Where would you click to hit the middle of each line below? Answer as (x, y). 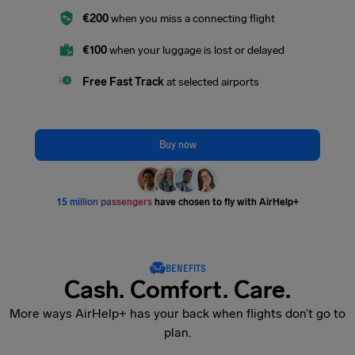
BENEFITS (185, 267)
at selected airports (213, 82)
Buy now (177, 145)
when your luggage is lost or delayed (196, 50)
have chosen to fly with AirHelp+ (225, 202)
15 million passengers (104, 202)
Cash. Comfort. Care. (177, 290)
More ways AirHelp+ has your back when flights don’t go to (177, 313)
